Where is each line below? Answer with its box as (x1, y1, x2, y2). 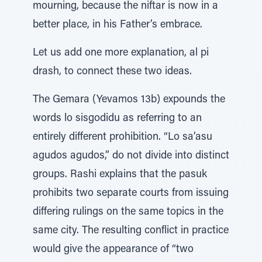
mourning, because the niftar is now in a (33, 1, 218, 12)
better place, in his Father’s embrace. (33, 20, 202, 30)
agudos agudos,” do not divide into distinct (33, 151, 229, 161)
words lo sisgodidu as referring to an (33, 113, 202, 124)
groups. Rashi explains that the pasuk (33, 170, 207, 180)
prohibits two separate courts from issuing (33, 188, 229, 199)
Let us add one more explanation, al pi (33, 48, 209, 58)
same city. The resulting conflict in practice (33, 226, 229, 236)
